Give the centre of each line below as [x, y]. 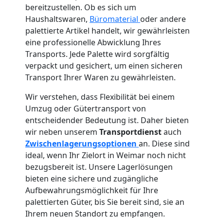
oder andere [163, 19]
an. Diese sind [164, 143]
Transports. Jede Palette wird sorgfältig [97, 54]
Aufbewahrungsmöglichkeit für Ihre [92, 190]
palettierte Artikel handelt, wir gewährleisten [108, 30]
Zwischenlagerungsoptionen [82, 143]
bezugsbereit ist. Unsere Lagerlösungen [99, 167]
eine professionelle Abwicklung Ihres [93, 42]
